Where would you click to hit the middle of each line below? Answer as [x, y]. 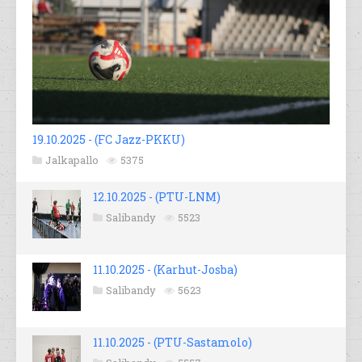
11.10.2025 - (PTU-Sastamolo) [173, 343]
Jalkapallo [72, 160]
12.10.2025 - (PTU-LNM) [157, 197]
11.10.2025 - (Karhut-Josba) [165, 270]
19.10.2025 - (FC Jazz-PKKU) [109, 140]
